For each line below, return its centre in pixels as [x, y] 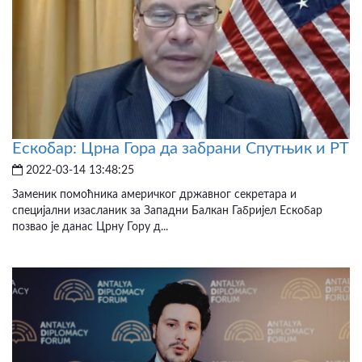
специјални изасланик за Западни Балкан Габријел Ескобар [167, 210]
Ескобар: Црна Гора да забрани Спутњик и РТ [181, 148]
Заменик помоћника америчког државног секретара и [154, 194]
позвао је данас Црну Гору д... [90, 227]
